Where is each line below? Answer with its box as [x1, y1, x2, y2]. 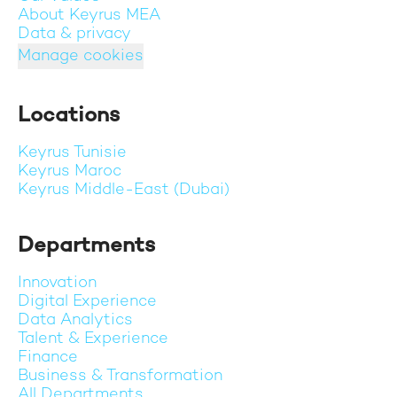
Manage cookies [18, 48, 144, 65]
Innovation [18, 275, 97, 292]
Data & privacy [18, 26, 131, 43]
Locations [18, 105, 120, 128]
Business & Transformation [18, 368, 222, 385]
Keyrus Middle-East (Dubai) [18, 182, 230, 198]
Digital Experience [18, 293, 157, 310]
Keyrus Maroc [18, 163, 121, 180]
